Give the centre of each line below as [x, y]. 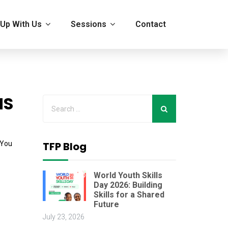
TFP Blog [64, 147]
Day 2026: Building [128, 185]
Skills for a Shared [129, 195]
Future [106, 204]
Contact [151, 24]
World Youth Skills [128, 175]
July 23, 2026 [63, 217]
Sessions [89, 24]
